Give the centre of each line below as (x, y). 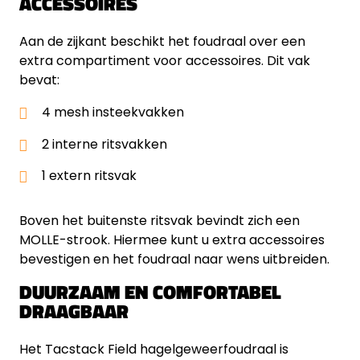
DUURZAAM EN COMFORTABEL (150, 291)
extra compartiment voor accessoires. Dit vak (165, 61)
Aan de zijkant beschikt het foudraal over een (162, 41)
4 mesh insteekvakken (113, 112)
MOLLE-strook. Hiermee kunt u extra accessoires (172, 239)
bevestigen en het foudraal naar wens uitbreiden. (174, 259)
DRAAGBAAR (74, 311)
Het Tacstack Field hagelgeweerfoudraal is (154, 349)
